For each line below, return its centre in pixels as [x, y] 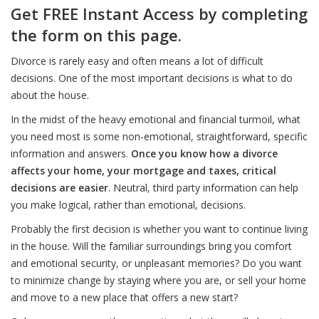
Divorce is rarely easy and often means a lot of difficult [137, 61]
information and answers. [71, 153]
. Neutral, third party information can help [203, 188]
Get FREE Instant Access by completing [159, 14]
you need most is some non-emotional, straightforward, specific [159, 136]
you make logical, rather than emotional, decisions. [128, 205]
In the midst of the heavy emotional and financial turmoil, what [156, 119]
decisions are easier [59, 188]
